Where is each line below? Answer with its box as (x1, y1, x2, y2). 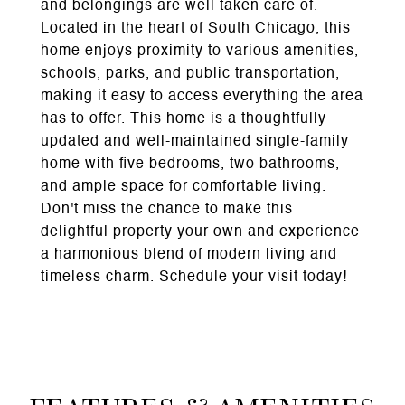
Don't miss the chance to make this (41, 202, 293, 217)
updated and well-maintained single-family (41, 135, 349, 149)
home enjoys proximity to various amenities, (41, 44, 359, 59)
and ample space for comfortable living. (41, 180, 326, 194)
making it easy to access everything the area (41, 89, 363, 104)
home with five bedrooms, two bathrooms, (41, 157, 340, 172)
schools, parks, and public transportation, (41, 67, 340, 81)
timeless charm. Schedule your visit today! (41, 270, 347, 285)
